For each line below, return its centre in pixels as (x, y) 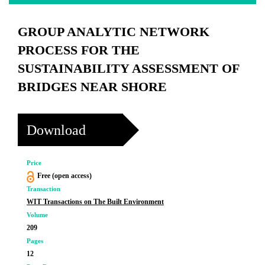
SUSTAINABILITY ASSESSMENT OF (128, 68)
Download (56, 130)
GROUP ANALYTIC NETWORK (114, 32)
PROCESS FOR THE (79, 50)
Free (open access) (64, 176)
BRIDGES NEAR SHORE (92, 87)
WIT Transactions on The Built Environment (95, 202)
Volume (37, 215)
